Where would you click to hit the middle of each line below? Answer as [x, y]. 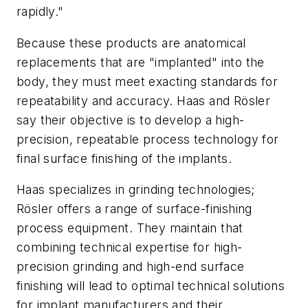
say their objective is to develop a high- [131, 120]
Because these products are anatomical [131, 43]
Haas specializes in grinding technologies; [136, 190]
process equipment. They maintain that [130, 228]
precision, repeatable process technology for [148, 139]
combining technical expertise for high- [130, 247]
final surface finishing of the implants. [124, 158]
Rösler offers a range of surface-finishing [134, 209]
